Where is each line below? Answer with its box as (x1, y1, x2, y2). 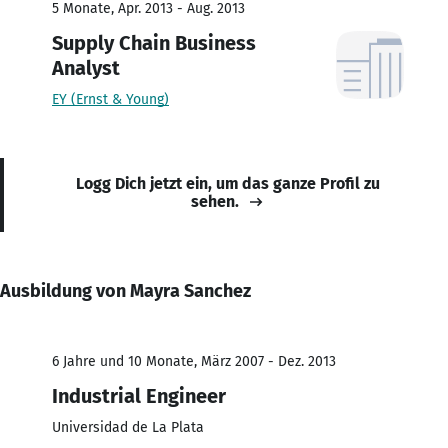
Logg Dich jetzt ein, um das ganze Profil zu (76, 173, 380, 193)
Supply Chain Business (52, 30, 256, 55)
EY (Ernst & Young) (52, 90, 169, 108)
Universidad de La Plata (52, 418, 204, 436)
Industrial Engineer (52, 383, 226, 408)
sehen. (191, 191, 239, 211)
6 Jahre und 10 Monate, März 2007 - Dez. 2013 (52, 352, 336, 370)
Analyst (52, 55, 120, 80)
